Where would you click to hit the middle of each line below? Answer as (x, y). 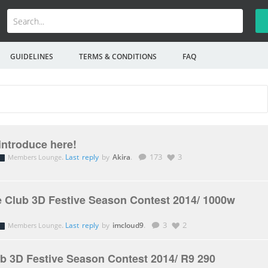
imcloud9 (128, 225)
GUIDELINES (31, 56)
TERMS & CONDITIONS (118, 56)
